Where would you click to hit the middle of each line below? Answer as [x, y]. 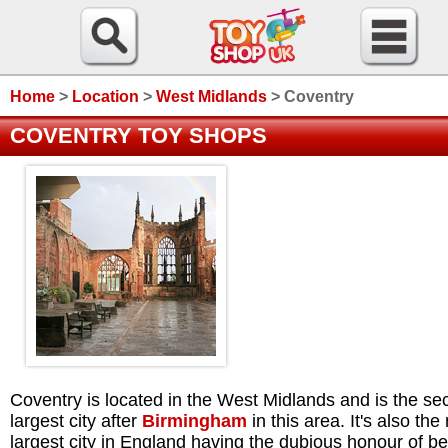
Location [105, 96]
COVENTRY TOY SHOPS [138, 135]
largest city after [76, 421]
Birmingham [194, 421]
